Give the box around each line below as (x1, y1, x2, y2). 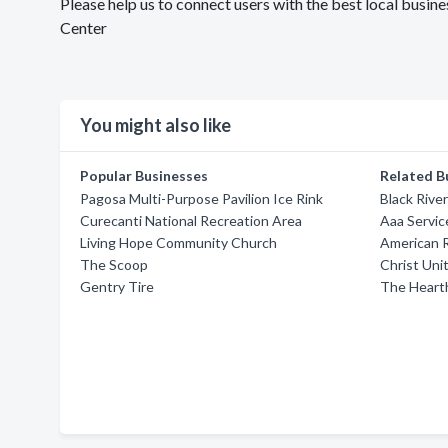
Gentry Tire (80, 278, 154, 295)
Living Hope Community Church (80, 234, 277, 251)
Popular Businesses (80, 167, 208, 184)
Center (60, 18, 107, 37)
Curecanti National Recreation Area (80, 212, 302, 229)
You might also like (80, 114, 231, 136)
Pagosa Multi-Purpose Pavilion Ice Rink (80, 190, 323, 207)
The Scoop (80, 256, 148, 273)
